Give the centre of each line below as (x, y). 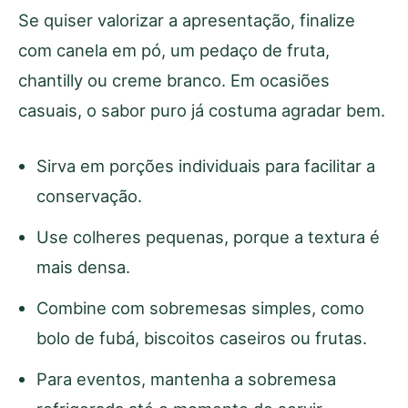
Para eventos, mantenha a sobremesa (186, 378)
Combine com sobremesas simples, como (200, 307)
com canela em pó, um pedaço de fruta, (174, 50)
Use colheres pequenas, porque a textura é (208, 236)
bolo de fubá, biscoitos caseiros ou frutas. (202, 337)
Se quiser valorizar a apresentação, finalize (187, 20)
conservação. (89, 195)
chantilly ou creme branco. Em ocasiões (174, 80)
